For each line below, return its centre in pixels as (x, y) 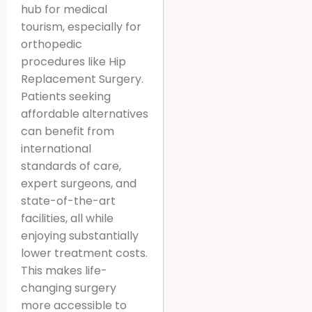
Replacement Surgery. (82, 79)
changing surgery (69, 288)
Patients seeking (66, 96)
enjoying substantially (80, 235)
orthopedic (52, 44)
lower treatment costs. (84, 253)
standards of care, (71, 166)
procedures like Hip (73, 61)
